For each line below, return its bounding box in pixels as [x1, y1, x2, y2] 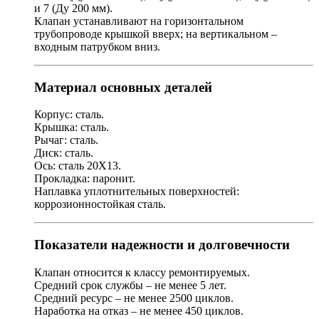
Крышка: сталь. [34, 121, 109, 134]
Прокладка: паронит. [34, 172, 135, 185]
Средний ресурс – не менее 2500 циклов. [34, 291, 234, 304]
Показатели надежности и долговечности [34, 237, 290, 253]
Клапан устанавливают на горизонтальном [34, 15, 244, 28]
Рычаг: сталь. [34, 134, 98, 147]
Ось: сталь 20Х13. [34, 159, 121, 172]
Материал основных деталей [34, 79, 212, 95]
